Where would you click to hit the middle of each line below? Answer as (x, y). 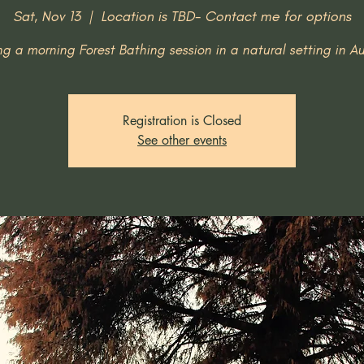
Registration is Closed (182, 121)
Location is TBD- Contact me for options (226, 16)
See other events (182, 140)
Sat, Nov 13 (47, 16)
